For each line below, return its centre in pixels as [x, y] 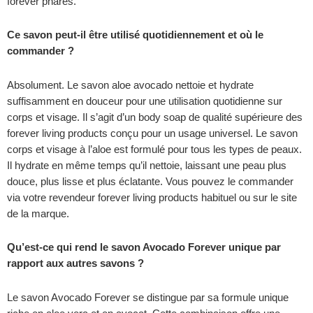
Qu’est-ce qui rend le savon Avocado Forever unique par [144, 248]
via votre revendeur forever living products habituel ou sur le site [152, 197]
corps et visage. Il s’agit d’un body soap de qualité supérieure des [155, 117]
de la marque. [38, 213]
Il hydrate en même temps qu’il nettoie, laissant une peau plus [147, 165]
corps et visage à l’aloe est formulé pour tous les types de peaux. [154, 149]
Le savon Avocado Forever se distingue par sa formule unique [148, 297]
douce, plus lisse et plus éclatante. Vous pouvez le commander [150, 181]
